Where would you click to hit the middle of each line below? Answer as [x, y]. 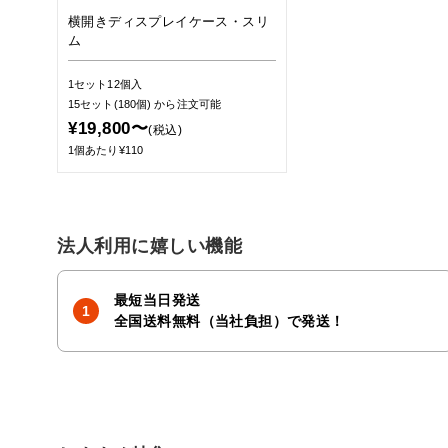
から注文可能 [187, 104]
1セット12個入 [105, 84]
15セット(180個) [111, 104]
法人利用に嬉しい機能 [150, 246]
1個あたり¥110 [105, 150]
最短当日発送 [157, 300]
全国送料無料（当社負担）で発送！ [229, 321]
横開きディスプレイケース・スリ [168, 21]
